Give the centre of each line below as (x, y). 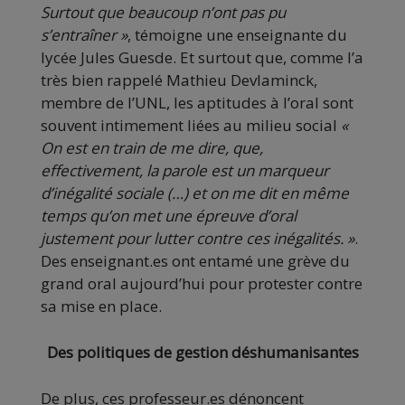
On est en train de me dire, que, (152, 148)
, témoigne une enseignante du (237, 35)
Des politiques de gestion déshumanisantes (202, 353)
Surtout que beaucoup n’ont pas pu (163, 13)
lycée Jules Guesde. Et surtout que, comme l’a (202, 58)
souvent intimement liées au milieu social (191, 126)
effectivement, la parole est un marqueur (185, 171)
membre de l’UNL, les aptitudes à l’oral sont (197, 103)
